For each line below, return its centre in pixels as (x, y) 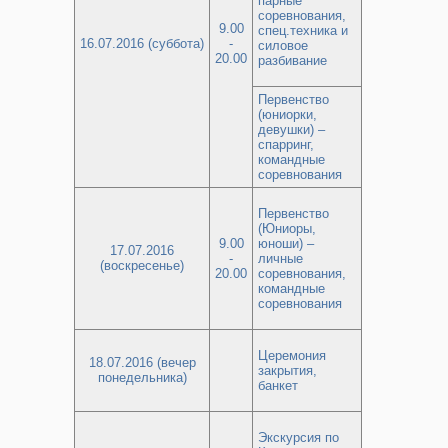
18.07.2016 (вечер (142, 362)
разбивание (292, 60)
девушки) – (291, 129)
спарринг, (286, 144)
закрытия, (287, 370)
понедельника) (142, 377)
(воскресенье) (142, 265)
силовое (283, 45)
